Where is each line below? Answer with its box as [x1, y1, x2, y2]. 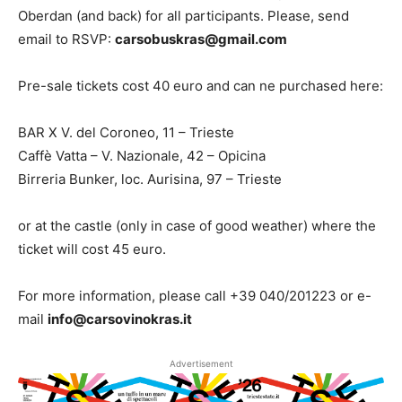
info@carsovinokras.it [48, 310, 192, 328]
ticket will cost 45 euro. [18, 240, 166, 258]
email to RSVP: [18, 31, 115, 48]
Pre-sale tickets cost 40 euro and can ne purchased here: [18, 77, 383, 94]
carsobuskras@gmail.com [115, 31, 287, 48]
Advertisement [169, 358, 233, 369]
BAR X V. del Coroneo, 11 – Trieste [18, 124, 234, 141]
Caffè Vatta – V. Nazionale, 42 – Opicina [18, 147, 266, 164]
